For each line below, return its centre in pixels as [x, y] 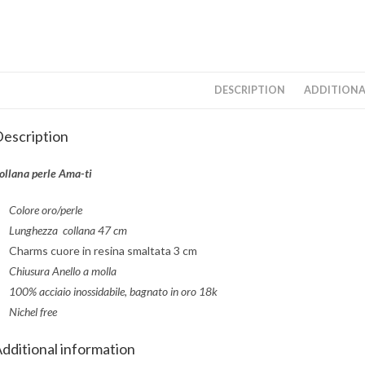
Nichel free [33, 311]
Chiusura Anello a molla [63, 270]
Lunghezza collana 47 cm [69, 230]
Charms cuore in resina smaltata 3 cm [103, 250]
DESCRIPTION [250, 90]
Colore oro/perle [46, 209]
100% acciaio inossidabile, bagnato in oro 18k [113, 291]
